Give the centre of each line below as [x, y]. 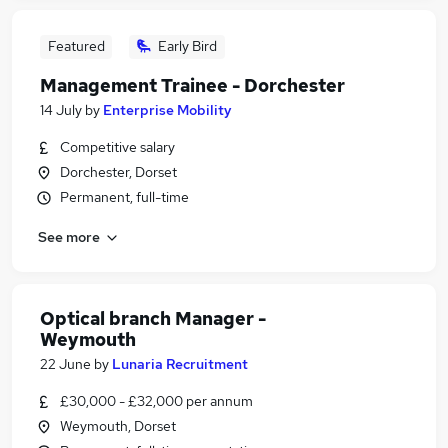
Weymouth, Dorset [118, 426]
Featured [76, 46]
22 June [65, 364]
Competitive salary [117, 147]
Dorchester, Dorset [118, 172]
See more [69, 236]
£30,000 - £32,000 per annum [156, 401]
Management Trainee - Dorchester [192, 85]
